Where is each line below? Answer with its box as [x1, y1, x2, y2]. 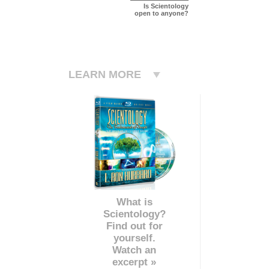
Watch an [112, 244, 156, 256]
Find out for [106, 220, 163, 232]
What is [116, 196, 153, 208]
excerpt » [112, 256, 156, 268]
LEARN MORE [68, 68, 141, 80]
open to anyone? [134, 9, 189, 17]
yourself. [113, 232, 156, 244]
